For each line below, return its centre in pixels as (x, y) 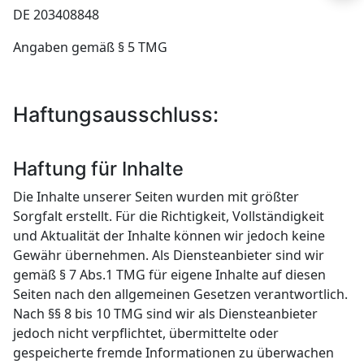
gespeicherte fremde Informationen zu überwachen (174, 353)
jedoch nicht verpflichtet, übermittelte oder (146, 334)
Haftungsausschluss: (116, 115)
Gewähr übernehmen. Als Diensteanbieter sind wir (169, 256)
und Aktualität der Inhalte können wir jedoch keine (169, 236)
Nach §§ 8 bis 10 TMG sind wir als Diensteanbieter (166, 314)
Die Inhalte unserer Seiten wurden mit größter (156, 197)
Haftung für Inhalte (99, 169)
